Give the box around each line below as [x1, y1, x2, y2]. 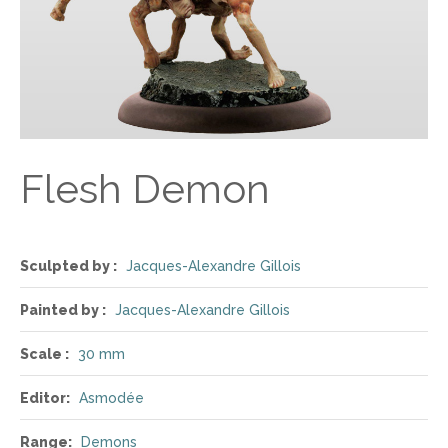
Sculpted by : [20, 258, 117, 274]
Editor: [20, 390, 70, 406]
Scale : [20, 346, 69, 362]
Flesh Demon [20, 165, 270, 212]
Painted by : [20, 302, 106, 318]
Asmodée [79, 390, 144, 406]
